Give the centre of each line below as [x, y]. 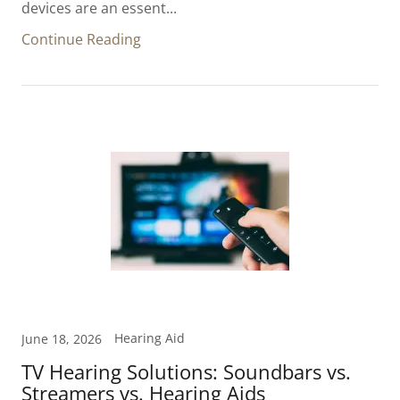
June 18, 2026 [62, 339]
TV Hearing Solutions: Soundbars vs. [186, 371]
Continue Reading [81, 39]
